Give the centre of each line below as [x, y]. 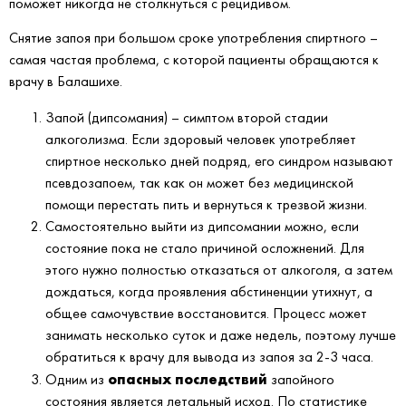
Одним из [77, 379]
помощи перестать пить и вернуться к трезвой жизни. [206, 204]
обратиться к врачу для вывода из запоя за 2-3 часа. [209, 356]
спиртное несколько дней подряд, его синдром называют [219, 160]
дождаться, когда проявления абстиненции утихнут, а [209, 291]
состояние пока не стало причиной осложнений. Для [205, 247]
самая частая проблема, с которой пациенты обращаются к [194, 59]
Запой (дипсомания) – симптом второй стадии [187, 117]
